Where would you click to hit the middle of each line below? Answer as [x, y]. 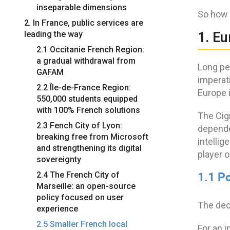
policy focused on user [80, 197]
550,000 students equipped [87, 99]
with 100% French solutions [88, 110]
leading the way [53, 34]
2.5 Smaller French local [82, 224]
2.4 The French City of [78, 175]
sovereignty [59, 159]
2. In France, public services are [84, 23]
